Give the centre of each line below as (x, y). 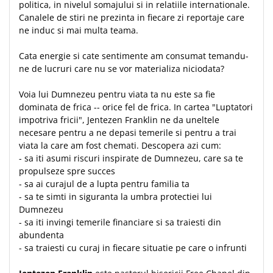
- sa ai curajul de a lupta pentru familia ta (105, 184)
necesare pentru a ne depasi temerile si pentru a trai (128, 133)
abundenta (43, 235)
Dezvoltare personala (52, 20)
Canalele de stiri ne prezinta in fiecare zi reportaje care (132, 17)
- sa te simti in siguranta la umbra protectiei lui (115, 197)
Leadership (32, 36)
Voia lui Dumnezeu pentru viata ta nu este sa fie (117, 94)
